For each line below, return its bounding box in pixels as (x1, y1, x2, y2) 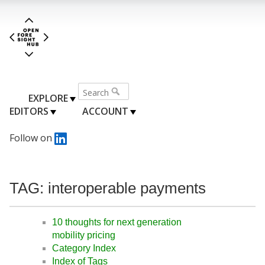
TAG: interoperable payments (9, 179, 206, 196)
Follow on (9, 131, 54, 144)
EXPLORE (28, 91, 68, 105)
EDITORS (9, 104, 49, 118)
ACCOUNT (82, 104, 128, 118)
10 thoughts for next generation (52, 217, 182, 228)
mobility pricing (52, 230, 115, 241)
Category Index (52, 243, 116, 254)
